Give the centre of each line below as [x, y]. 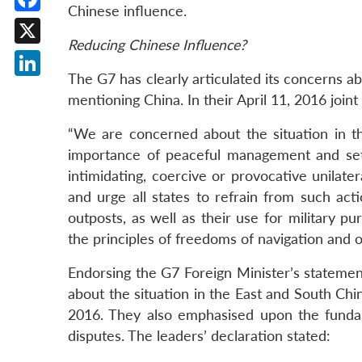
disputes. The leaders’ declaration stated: [199, 336]
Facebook [58, 24]
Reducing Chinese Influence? [157, 45]
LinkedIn [54, 88]
